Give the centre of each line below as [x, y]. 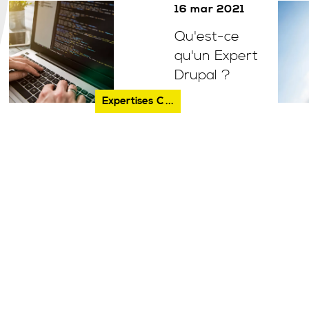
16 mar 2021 [210, 9]
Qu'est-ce [207, 37]
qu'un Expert [217, 56]
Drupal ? [203, 76]
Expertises [128, 101]
